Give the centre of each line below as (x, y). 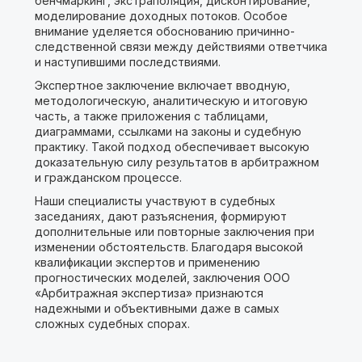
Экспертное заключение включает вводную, (162, 85)
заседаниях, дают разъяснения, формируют (160, 216)
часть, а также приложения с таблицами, (151, 116)
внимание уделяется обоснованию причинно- (164, 31)
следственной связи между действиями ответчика (181, 46)
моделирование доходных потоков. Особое (161, 16)
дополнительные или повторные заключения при (174, 232)
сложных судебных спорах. (112, 324)
